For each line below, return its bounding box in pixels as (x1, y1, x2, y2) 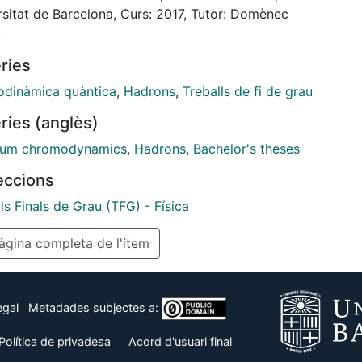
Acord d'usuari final (128, 335, 232, 349)
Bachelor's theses (193, 141, 300, 158)
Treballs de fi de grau (183, 83, 313, 100)
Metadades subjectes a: (27, 301, 162, 315)
